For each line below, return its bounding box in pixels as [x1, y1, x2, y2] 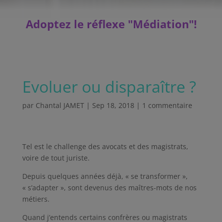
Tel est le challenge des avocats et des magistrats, [22, 142, 188, 151]
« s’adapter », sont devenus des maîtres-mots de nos [22, 183, 197, 192]
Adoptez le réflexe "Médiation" [25, 16, 194, 31]
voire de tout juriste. [22, 153, 90, 163]
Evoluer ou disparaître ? [22, 76, 196, 97]
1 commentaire [142, 101, 192, 110]
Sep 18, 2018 [92, 101, 134, 110]
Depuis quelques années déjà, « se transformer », [22, 171, 188, 181]
